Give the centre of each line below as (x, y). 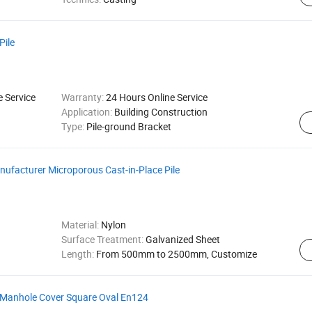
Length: (78, 254)
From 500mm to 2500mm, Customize (176, 254)
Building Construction (161, 112)
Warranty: (83, 97)
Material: (81, 225)
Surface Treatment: (103, 239)
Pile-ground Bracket (128, 126)
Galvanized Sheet (182, 239)
